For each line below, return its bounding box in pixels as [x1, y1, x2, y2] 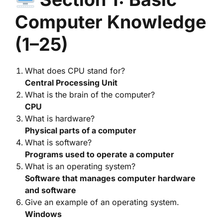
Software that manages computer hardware [25, 173, 196, 183]
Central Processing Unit [25, 78, 117, 88]
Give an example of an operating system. [25, 197, 179, 207]
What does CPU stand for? [25, 66, 125, 76]
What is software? [25, 137, 92, 147]
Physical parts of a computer [25, 125, 136, 135]
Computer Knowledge [15, 11, 206, 33]
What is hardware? [25, 113, 95, 123]
